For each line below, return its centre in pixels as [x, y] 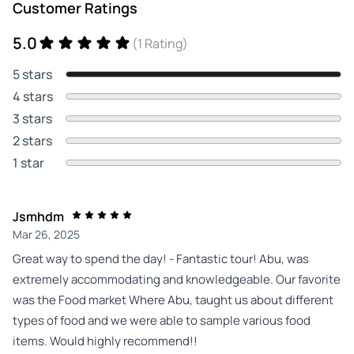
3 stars [32, 118]
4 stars [33, 96]
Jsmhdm [38, 216]
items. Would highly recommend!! [105, 341]
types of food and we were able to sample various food [162, 320]
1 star [28, 162]
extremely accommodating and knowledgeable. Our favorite [177, 279]
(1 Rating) [160, 43]
